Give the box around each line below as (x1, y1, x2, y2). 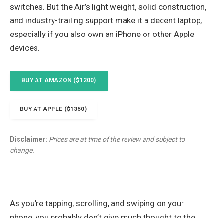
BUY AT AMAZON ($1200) (21, 77, 96, 84)
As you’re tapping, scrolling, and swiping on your (10, 199, 184, 209)
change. (10, 146, 34, 155)
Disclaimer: (10, 135, 47, 144)
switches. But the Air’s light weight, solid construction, (10, 2, 206, 12)
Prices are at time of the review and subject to (49, 135, 185, 144)
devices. (10, 43, 40, 53)
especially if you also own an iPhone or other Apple (10, 29, 194, 39)
